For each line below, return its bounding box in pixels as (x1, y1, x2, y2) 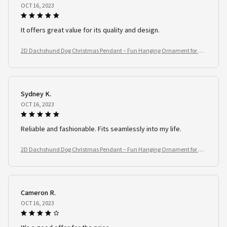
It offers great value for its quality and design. (21, 25, 160, 34)
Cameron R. (21, 187, 56, 197)
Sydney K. (21, 89, 51, 98)
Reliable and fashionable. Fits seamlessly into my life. (21, 124, 181, 133)
